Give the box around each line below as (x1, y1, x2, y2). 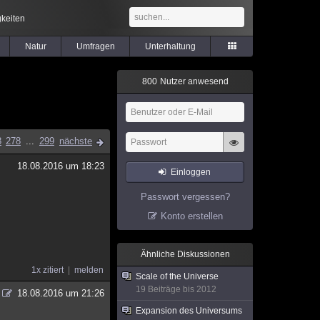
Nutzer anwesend (157, 76, 229, 86)
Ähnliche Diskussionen (140, 249, 230, 259)
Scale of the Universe (136, 271, 219, 281)
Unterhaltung (144, 41, 196, 51)
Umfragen (76, 41, 115, 51)
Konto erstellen (160, 211, 223, 221)
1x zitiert (31, 265, 64, 275)
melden (74, 265, 104, 275)
